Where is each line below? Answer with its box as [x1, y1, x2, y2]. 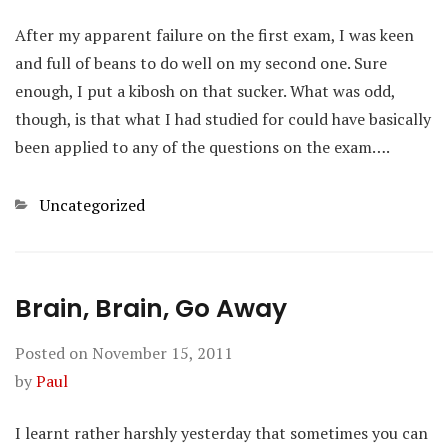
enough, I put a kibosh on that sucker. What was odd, [15, 80, 395, 102]
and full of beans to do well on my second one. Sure [15, 52, 387, 74]
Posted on [15, 342, 92, 364]
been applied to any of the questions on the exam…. [15, 136, 390, 158]
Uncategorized [40, 194, 145, 216]
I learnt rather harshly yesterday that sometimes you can [15, 422, 428, 444]
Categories [14, 193, 91, 215]
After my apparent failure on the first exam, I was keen [15, 24, 414, 46]
